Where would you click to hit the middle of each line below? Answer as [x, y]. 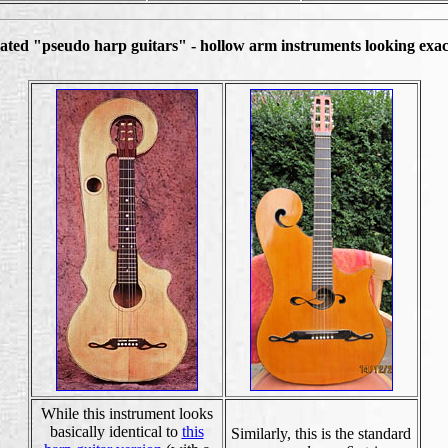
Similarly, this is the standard [321, 433]
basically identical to [115, 431]
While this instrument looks [126, 413]
